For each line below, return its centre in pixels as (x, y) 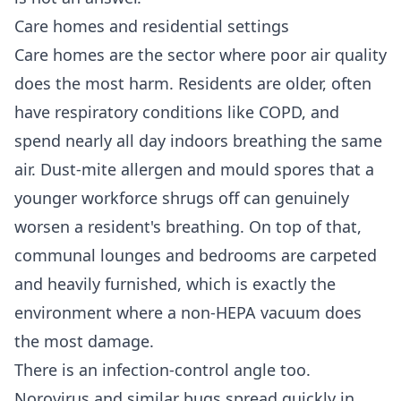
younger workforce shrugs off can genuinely (182, 198)
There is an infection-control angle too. (162, 370)
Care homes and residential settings (152, 26)
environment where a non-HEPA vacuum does (188, 313)
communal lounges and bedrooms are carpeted (196, 256)
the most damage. (84, 341)
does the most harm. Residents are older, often (193, 84)
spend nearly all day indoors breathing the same (198, 141)
